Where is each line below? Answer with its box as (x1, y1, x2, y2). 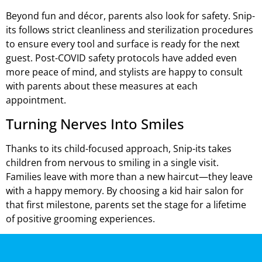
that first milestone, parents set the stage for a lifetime (6, 198, 246, 211)
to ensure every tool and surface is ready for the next (6, 37, 240, 51)
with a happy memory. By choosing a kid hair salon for (6, 184, 244, 197)
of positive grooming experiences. (6, 212, 155, 225)
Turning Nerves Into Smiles (6, 113, 184, 133)
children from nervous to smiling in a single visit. (6, 156, 219, 169)
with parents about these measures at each (6, 80, 198, 93)
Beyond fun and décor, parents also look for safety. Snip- (6, 9, 255, 23)
